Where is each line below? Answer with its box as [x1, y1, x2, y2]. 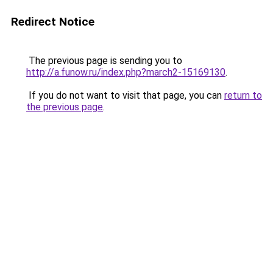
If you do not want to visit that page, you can [26, 90, 224, 101]
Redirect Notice [11, 15, 94, 29]
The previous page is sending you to [26, 55, 182, 66]
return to [224, 90, 262, 101]
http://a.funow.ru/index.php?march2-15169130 [26, 66, 225, 78]
